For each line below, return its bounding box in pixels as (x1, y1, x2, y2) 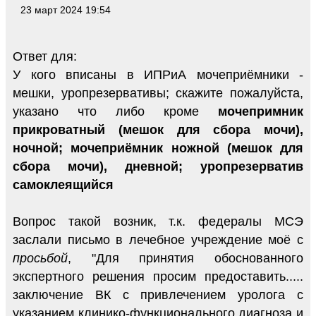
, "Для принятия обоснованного (68, 250, 303, 265)
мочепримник (218, 104, 303, 119)
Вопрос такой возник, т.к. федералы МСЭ (13, 214, 303, 229)
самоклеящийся (13, 177, 114, 192)
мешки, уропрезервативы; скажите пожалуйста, (13, 85, 303, 100)
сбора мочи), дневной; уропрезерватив (13, 159, 303, 174)
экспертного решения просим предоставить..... (13, 269, 303, 284)
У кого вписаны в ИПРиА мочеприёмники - (13, 67, 303, 82)
